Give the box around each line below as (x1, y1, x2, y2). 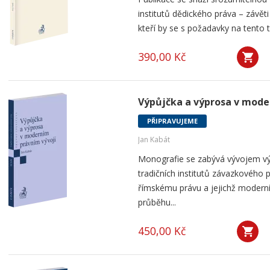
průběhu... (138, 196, 176, 208)
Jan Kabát (138, 134, 170, 145)
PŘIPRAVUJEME (147, 116, 198, 125)
